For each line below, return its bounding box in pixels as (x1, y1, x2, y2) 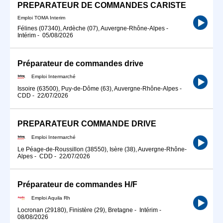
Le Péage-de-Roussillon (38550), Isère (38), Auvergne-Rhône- (17, 146, 187, 153)
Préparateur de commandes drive (17, 59, 143, 68)
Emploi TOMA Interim (17, 14, 65, 20)
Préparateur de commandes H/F (17, 180, 137, 189)
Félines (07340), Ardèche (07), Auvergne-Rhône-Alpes (17, 24, 165, 32)
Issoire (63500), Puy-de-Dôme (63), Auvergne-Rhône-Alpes (17, 85, 178, 93)
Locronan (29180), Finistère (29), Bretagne (17, 206, 133, 214)
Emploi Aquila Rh (31, 195, 70, 201)
